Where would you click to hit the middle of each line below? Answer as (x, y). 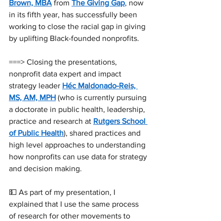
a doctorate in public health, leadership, (78, 109)
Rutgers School (120, 121)
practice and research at (51, 121)
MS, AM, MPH (32, 97)
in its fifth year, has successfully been (74, 14)
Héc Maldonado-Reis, (100, 85)
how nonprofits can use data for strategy (79, 156)
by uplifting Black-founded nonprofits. (74, 38)
